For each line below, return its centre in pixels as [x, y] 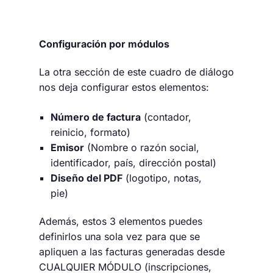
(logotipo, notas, [162, 178]
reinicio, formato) [91, 133]
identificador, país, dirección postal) [134, 163]
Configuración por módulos [104, 44]
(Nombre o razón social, [142, 148]
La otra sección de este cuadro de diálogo [136, 72]
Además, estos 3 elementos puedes [121, 221]
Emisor [68, 148]
